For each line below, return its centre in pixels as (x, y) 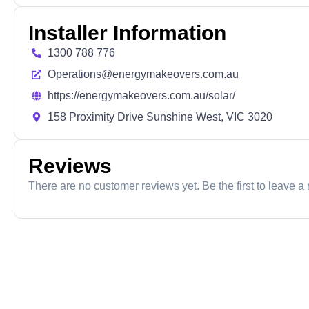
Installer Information (127, 33)
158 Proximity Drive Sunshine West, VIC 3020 (160, 117)
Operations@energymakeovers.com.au (143, 74)
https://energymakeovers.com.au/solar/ (141, 96)
